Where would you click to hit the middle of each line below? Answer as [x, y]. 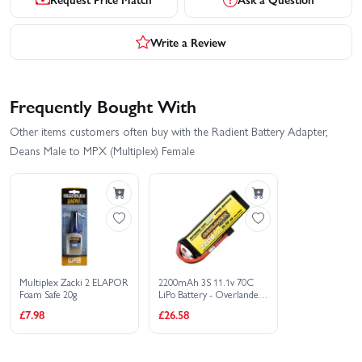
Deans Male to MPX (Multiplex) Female [102, 150]
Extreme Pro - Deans [202, 307]
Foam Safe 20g [48, 295]
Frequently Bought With [103, 106]
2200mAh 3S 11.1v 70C [206, 282]
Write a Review [188, 42]
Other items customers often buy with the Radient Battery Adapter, [169, 130]
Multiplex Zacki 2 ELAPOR [74, 282]
